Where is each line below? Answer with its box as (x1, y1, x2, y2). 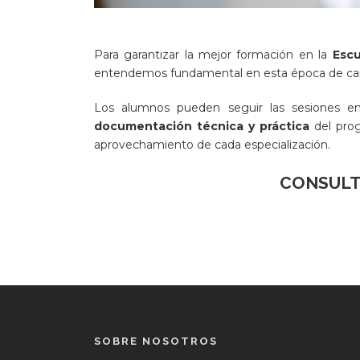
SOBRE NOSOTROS (94, 335, 218, 348)
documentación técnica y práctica (94, 119, 309, 134)
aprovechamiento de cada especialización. (94, 137, 330, 153)
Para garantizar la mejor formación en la (94, 47, 333, 63)
